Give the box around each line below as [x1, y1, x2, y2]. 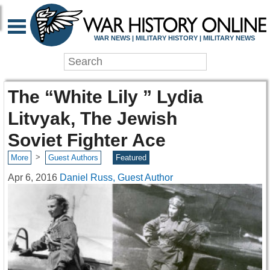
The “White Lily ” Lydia [8, 86, 203, 107]
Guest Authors [48, 153, 98, 163]
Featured [116, 153, 147, 163]
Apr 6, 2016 [8, 172, 57, 183]
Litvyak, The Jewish [8, 108, 177, 129]
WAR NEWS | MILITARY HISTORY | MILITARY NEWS [93, 34, 255, 42]
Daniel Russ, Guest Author [60, 172, 173, 183]
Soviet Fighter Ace [8, 130, 166, 151]
